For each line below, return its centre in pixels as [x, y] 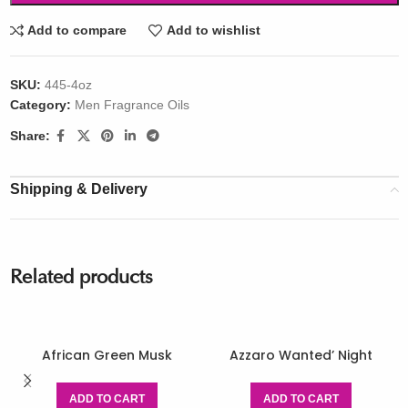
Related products [81, 278]
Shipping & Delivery [78, 189]
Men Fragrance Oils [132, 104]
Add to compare [77, 31]
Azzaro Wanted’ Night [301, 355]
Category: [40, 104]
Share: [30, 136]
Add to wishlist [213, 31]
